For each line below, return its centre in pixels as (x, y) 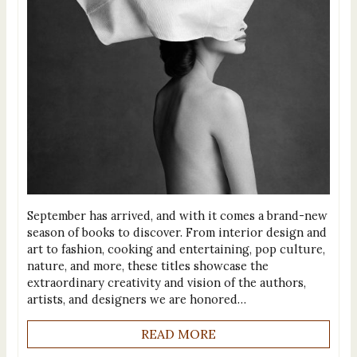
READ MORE (178, 334)
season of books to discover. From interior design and (177, 232)
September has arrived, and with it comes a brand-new (177, 215)
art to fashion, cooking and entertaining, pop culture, (176, 249)
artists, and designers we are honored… (136, 299)
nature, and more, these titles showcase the (147, 265)
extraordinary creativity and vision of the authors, (166, 282)
